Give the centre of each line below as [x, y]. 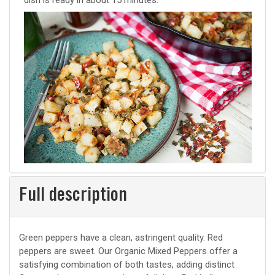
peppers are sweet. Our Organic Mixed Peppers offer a [128, 251]
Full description [73, 196]
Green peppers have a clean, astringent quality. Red [121, 238]
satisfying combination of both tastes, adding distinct [127, 265]
